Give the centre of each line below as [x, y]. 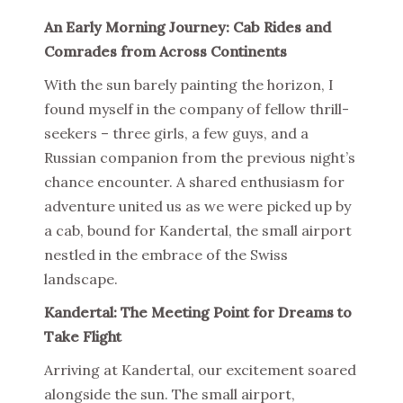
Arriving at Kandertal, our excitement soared [200, 370]
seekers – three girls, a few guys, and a [176, 134]
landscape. [81, 279]
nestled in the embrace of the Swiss [166, 255]
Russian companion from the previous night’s [200, 158]
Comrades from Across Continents [166, 52]
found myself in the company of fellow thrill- [197, 109]
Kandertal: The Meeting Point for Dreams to [198, 313]
